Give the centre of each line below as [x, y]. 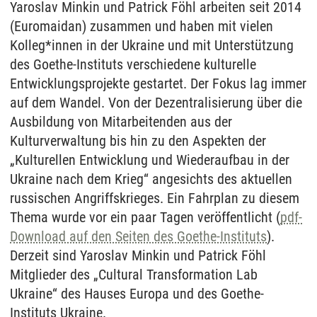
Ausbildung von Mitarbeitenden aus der [121, 122]
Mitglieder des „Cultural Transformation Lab [134, 275]
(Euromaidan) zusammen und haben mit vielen [142, 26]
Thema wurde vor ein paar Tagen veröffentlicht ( [145, 217]
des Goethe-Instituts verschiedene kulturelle [133, 64]
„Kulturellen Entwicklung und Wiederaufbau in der [150, 160]
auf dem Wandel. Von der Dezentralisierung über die [156, 103]
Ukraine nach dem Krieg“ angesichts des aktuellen [151, 179]
